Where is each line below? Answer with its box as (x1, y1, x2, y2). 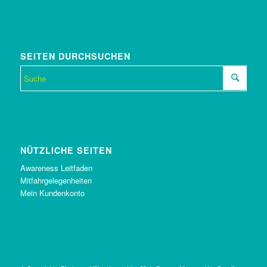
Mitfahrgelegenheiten (20, 175, 92, 187)
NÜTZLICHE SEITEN (20, 144, 112, 157)
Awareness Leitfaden (20, 162, 92, 174)
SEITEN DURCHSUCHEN (20, 50, 131, 63)
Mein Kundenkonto (20, 187, 85, 199)
